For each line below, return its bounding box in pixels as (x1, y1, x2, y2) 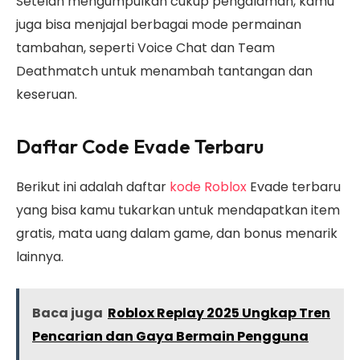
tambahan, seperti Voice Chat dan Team (16, 38, 275, 57)
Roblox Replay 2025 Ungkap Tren (108, 303, 330, 322)
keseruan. (16, 84, 80, 104)
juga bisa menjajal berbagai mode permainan (16, 14, 301, 34)
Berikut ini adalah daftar (16, 178, 170, 197)
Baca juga (32, 303, 103, 322)
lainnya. (16, 247, 63, 267)
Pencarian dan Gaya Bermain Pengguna (32, 326, 309, 346)
